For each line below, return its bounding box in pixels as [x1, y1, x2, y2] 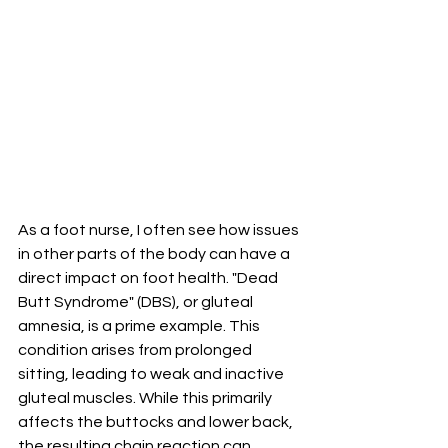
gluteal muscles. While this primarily [18, 390, 275, 407]
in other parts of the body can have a [18, 246, 293, 263]
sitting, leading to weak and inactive [18, 366, 287, 383]
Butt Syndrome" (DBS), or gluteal [18, 294, 256, 311]
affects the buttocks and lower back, [18, 414, 296, 431]
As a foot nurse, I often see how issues [18, 222, 302, 239]
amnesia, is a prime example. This [18, 318, 263, 335]
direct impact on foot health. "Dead [18, 270, 281, 287]
